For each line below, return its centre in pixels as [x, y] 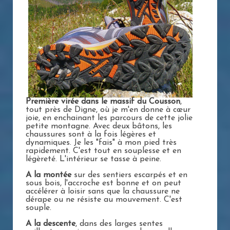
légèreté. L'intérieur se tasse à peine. [93, 159]
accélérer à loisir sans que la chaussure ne [103, 192]
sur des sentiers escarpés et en [129, 175]
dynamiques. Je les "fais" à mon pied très [101, 143]
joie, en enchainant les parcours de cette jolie [109, 118]
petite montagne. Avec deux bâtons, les [99, 127]
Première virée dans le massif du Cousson [103, 102]
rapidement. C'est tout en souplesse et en [103, 151]
